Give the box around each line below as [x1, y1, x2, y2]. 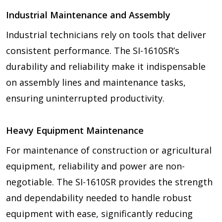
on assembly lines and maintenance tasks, [6, 76, 186, 88]
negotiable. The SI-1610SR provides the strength [6, 175, 213, 188]
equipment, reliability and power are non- [6, 160, 185, 172]
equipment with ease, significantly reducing [6, 207, 193, 220]
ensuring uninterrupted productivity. [6, 92, 165, 104]
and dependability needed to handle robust [6, 191, 192, 204]
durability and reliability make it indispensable [6, 60, 206, 72]
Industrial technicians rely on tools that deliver [6, 28, 206, 41]
